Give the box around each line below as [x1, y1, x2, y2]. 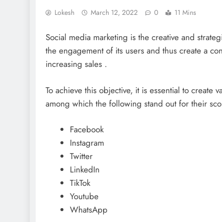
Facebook [69, 123, 104, 136]
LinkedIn [69, 164, 100, 176]
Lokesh [55, 7, 74, 17]
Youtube [69, 190, 99, 203]
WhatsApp [69, 204, 108, 216]
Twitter [69, 150, 93, 163]
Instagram [69, 137, 104, 149]
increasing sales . [46, 58, 107, 70]
